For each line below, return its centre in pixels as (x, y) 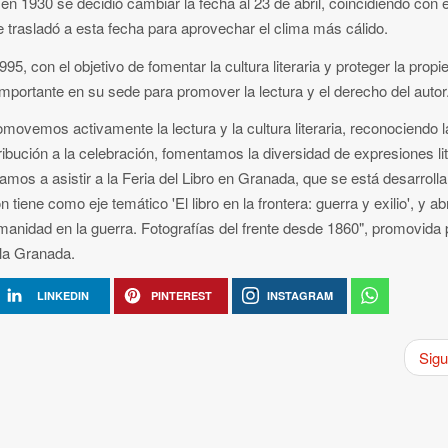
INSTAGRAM (299, 295)
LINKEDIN (62, 295)
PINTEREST (181, 295)
